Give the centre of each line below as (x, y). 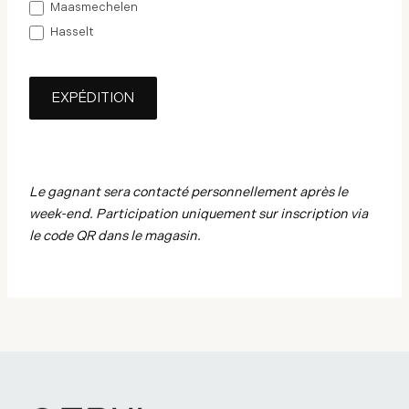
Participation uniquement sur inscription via (232, 215)
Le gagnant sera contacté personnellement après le (189, 193)
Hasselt (71, 32)
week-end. (63, 215)
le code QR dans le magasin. (115, 236)
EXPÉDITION (94, 98)
